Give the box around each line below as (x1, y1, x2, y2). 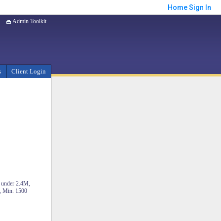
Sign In (189, 3, 211, 11)
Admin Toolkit (11, 18, 46, 25)
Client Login (11, 68, 46, 75)
